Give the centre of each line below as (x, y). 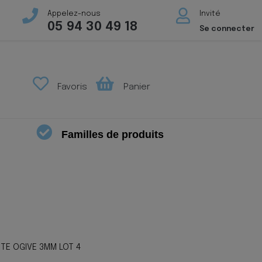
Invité (210, 14)
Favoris (71, 87)
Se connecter (227, 29)
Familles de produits (113, 135)
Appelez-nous (74, 14)
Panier (135, 87)
